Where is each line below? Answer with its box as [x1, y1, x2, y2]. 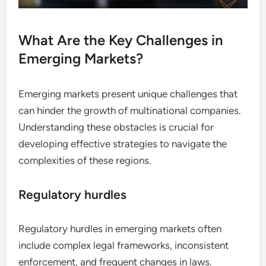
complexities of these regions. [18, 154, 152, 166]
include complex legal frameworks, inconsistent [18, 239, 229, 251]
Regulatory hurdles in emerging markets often [18, 222, 222, 235]
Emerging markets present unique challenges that [18, 87, 238, 100]
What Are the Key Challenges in [18, 31, 224, 49]
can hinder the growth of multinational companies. [18, 104, 242, 116]
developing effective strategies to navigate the [18, 137, 227, 150]
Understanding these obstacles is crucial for [18, 121, 214, 133]
